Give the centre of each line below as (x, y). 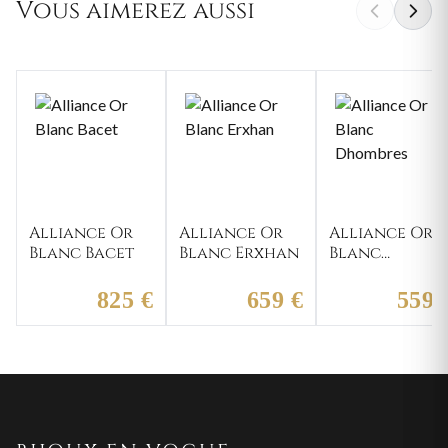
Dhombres (372, 272)
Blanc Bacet (81, 252)
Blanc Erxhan (239, 252)
